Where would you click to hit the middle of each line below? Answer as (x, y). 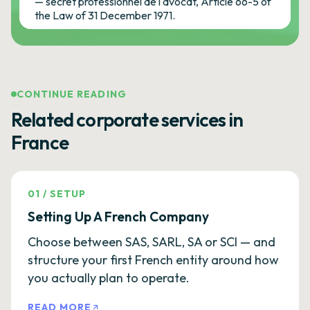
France (40, 143)
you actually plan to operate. (109, 278)
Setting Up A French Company (118, 217)
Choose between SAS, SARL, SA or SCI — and (152, 242)
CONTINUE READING (72, 94)
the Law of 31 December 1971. (105, 15)
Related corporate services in (127, 120)
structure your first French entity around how (153, 260)
